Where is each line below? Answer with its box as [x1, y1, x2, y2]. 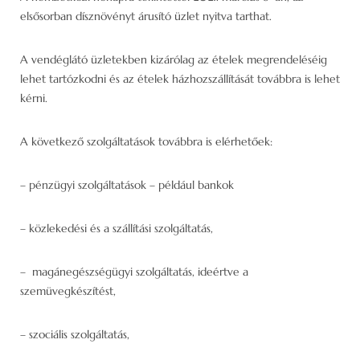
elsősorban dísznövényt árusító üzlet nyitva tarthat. [20, 8, 272, 23]
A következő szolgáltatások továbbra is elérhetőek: [20, 133, 272, 149]
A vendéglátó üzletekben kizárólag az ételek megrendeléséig [20, 51, 327, 67]
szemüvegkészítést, [20, 283, 116, 298]
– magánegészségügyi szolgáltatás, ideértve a [20, 264, 248, 279]
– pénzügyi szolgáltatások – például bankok [20, 177, 234, 192]
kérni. [20, 90, 47, 105]
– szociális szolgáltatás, [20, 326, 129, 342]
